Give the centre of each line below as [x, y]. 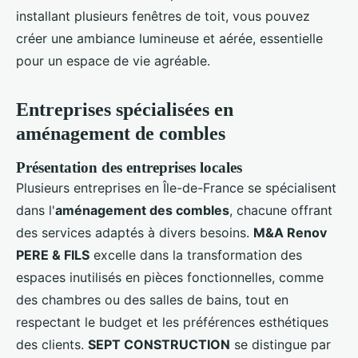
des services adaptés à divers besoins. [135, 233]
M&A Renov [290, 233]
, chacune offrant [281, 211]
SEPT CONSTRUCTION [159, 345]
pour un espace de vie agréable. [113, 61]
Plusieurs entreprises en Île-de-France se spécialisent [176, 188]
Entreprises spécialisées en [125, 110]
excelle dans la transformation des [196, 255]
